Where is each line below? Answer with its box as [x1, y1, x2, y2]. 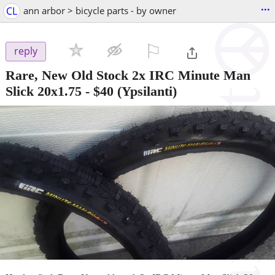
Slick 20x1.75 [6, 83, 82, 99]
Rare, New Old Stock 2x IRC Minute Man [6, 67, 250, 83]
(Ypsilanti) [114, 83, 177, 99]
